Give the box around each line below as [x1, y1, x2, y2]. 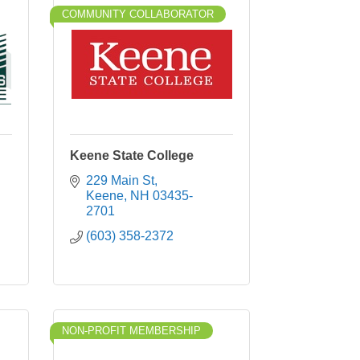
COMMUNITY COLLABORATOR [62, 8, 214, 20]
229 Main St [86, 174, 154, 187]
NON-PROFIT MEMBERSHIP [62, 325, 201, 337]
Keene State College [70, 149, 194, 162]
